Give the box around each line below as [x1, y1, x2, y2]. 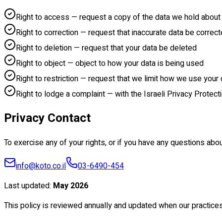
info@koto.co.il [16, 160, 66, 172]
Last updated [4, 180, 50, 192]
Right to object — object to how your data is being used [16, 57, 204, 69]
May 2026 [53, 180, 88, 192]
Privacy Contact [4, 110, 91, 127]
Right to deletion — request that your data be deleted [16, 42, 197, 54]
